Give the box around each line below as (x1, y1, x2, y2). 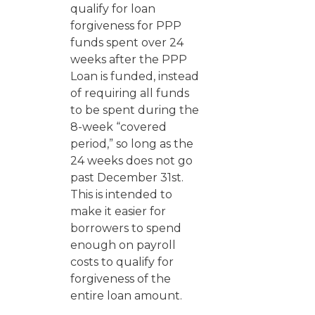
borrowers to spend (70, 221, 181, 235)
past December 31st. (70, 171, 184, 184)
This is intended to (70, 188, 172, 201)
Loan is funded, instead (70, 70, 199, 83)
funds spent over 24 (70, 36, 184, 49)
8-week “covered (70, 120, 167, 134)
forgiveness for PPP (70, 19, 181, 32)
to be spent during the (70, 103, 199, 117)
